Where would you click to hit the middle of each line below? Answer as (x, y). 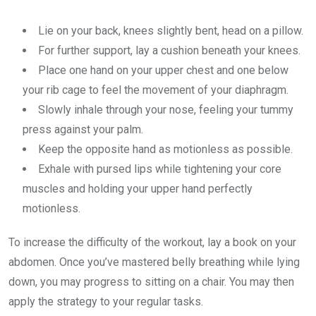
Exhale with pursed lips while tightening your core (160, 169)
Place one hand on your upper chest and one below (163, 70)
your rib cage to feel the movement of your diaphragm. (156, 90)
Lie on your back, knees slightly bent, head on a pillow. (171, 31)
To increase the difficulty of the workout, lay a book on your (152, 242)
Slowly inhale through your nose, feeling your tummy (166, 110)
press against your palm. (83, 129)
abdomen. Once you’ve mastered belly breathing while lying (154, 262)
